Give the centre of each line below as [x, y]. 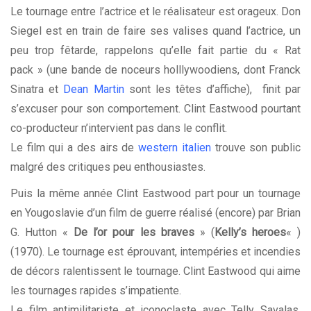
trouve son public [256, 148]
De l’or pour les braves [134, 233]
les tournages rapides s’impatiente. [96, 291]
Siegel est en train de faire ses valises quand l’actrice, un [155, 31]
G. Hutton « [42, 233]
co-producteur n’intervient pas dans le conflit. [119, 128]
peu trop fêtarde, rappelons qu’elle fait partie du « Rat [155, 51]
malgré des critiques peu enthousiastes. [108, 167]
